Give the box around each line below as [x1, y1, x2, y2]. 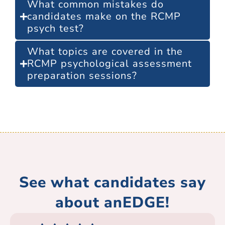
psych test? [27, 21, 84, 35]
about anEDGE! [55, 192, 170, 213]
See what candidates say [19, 172, 206, 193]
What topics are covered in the [27, 44, 183, 58]
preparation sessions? [27, 68, 137, 82]
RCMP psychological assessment [27, 56, 192, 70]
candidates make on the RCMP [27, 9, 181, 23]
